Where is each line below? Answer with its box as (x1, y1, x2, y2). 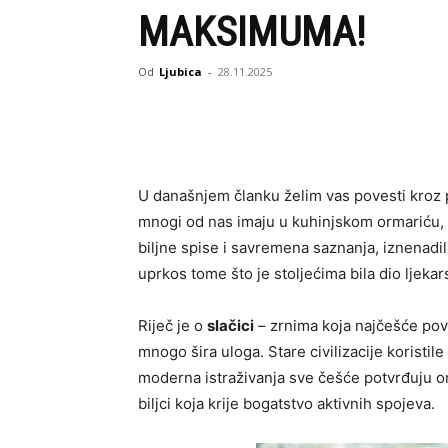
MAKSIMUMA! (138, 8, 365, 56)
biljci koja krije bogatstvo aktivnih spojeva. (138, 394, 435, 413)
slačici (207, 316, 254, 335)
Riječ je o (138, 316, 207, 335)
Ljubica (159, 64, 202, 79)
